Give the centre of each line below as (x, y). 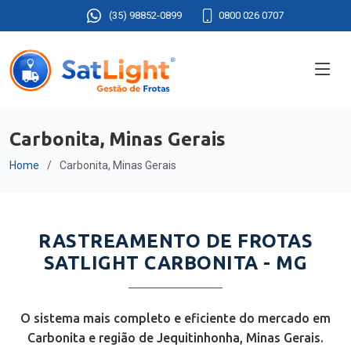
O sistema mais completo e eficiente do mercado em (175, 318)
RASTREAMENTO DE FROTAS (175, 241)
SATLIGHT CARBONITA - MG (175, 263)
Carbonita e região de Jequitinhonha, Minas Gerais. (175, 338)
